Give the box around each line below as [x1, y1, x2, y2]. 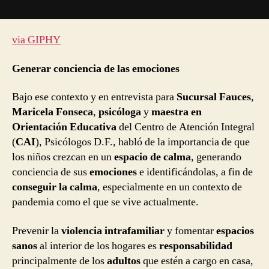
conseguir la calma [12, 180, 97, 195]
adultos [107, 253, 141, 268]
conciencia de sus [12, 165, 89, 180]
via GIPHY [12, 33, 61, 47]
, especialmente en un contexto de [97, 180, 242, 195]
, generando [191, 150, 241, 165]
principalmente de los [12, 253, 107, 268]
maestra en [151, 105, 202, 119]
